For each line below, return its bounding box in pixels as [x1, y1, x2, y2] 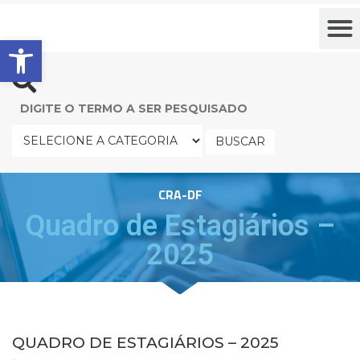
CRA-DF [157, 185, 202, 204]
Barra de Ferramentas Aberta [7, 31, 94, 63]
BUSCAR [215, 133, 265, 149]
